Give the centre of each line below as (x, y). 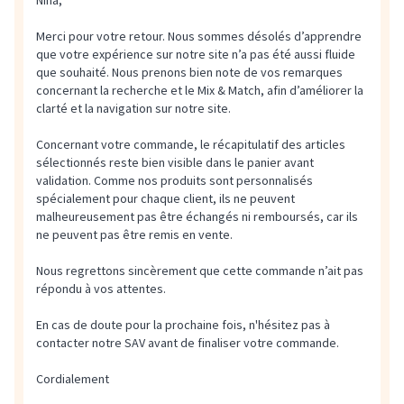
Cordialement (73, 379)
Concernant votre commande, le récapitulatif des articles (191, 144)
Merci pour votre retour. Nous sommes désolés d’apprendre (199, 36)
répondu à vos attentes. (101, 289)
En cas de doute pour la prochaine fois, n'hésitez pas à (183, 325)
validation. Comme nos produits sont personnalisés (174, 180)
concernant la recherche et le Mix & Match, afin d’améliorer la (200, 90)
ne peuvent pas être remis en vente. (134, 234)
